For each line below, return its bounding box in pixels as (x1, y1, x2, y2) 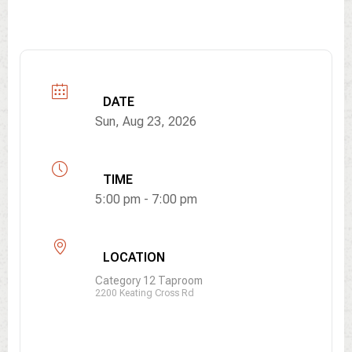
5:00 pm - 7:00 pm (95, 192, 197, 207)
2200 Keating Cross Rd (95, 288, 194, 299)
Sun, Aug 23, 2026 (95, 114, 196, 129)
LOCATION (103, 250, 165, 265)
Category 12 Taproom (95, 274, 203, 287)
